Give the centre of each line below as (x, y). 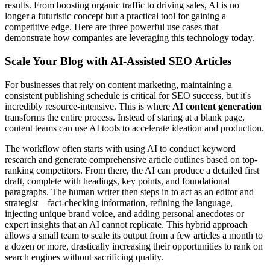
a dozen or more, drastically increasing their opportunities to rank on (134, 246)
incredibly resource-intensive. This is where (89, 106)
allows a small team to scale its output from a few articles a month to (134, 235)
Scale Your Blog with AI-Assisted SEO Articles (118, 61)
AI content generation (217, 106)
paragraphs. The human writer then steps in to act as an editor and (129, 192)
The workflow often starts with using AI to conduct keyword (120, 148)
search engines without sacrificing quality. (84, 257)
